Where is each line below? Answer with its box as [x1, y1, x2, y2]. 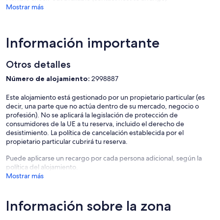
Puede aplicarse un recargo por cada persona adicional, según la [6, 154, 202, 163]
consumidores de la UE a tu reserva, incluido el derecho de [6, 119, 184, 129]
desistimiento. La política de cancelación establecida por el [6, 128, 184, 137]
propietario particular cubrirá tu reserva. [6, 137, 128, 146]
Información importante [6, 34, 160, 52]
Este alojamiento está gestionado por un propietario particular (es [6, 93, 205, 102]
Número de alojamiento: [6, 74, 91, 83]
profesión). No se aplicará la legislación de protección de [6, 110, 178, 120]
